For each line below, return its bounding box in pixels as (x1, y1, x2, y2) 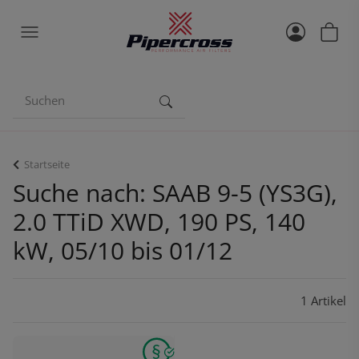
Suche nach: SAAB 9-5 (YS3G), (13, 176, 337, 209)
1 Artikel (301, 292, 346, 309)
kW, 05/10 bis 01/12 (13, 234, 232, 267)
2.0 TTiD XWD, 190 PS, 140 (13, 205, 305, 238)
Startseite (24, 157, 70, 171)
